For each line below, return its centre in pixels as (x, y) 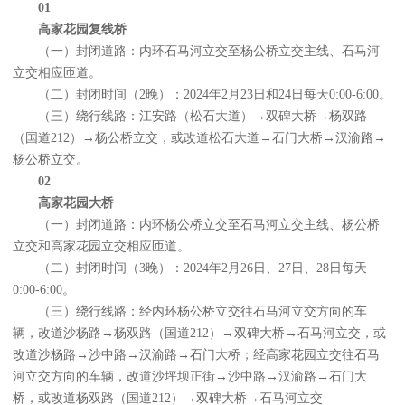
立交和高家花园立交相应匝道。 (101, 247)
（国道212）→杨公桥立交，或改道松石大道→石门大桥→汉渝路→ (199, 138)
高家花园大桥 (76, 203)
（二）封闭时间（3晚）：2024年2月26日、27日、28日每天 (202, 268)
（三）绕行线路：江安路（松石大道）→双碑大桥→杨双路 (202, 117)
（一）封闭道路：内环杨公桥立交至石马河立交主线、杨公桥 (209, 225)
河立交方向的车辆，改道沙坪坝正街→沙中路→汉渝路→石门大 (190, 377)
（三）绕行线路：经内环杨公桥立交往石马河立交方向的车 (202, 312)
